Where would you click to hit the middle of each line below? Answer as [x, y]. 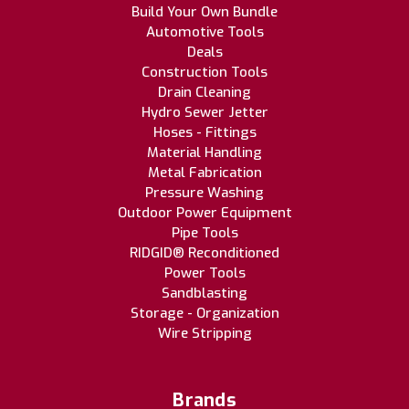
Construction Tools [204, 73]
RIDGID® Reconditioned [204, 253]
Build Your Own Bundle [204, 12]
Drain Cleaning [204, 93]
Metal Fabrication [204, 173]
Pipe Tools [204, 233]
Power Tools [204, 273]
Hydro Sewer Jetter [204, 113]
